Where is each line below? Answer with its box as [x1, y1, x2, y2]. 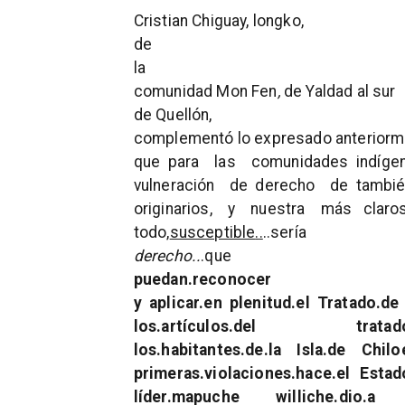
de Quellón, [133, 106, 216, 125]
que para [133, 153, 200, 172]
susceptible [169, 223, 256, 242]
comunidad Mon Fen [133, 82, 278, 101]
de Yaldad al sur [279, 82, 400, 101]
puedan [133, 270, 188, 289]
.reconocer [187, 270, 272, 289]
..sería [262, 223, 306, 242]
